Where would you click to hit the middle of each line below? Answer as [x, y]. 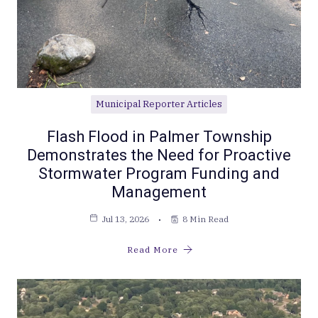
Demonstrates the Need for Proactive [159, 155]
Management [159, 192]
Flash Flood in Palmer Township [159, 137]
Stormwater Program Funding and [159, 174]
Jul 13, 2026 [125, 219]
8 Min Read [205, 219]
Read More [152, 250]
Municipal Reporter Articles [159, 104]
